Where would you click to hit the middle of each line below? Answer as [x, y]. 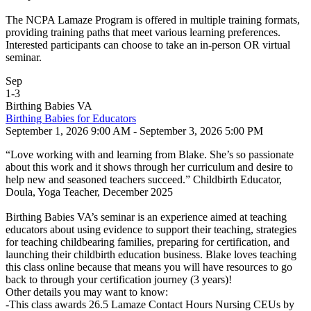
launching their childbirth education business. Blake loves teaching [151, 254]
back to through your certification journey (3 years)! [119, 279]
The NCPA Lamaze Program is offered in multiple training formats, [153, 20]
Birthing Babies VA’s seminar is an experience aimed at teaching [146, 217]
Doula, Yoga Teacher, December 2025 [89, 192]
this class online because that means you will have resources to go [149, 267]
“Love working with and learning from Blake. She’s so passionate [150, 154]
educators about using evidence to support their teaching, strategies [151, 229]
